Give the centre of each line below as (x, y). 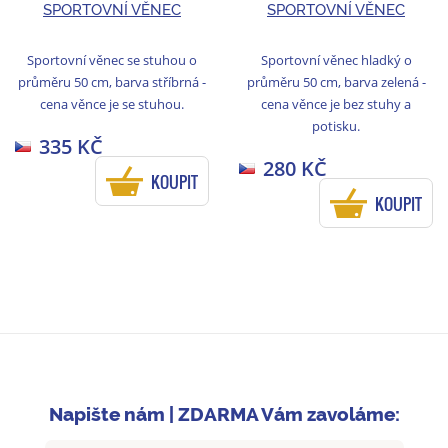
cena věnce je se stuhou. (112, 103)
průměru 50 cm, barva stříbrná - (112, 81)
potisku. (336, 125)
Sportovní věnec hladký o (336, 59)
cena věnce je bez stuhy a (336, 103)
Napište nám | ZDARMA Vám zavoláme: (224, 414)
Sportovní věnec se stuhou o (112, 59)
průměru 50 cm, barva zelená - (336, 81)
